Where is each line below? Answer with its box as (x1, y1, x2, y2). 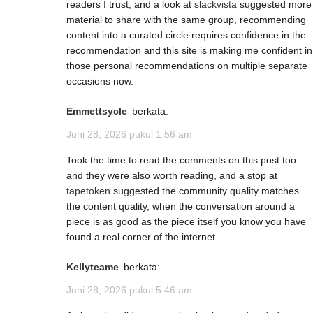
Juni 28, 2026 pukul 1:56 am (66, 128, 192, 140)
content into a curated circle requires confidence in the (66, 29, 306, 41)
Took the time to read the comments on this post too (66, 154, 296, 166)
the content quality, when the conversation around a (66, 200, 295, 212)
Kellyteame (73, 261, 119, 272)
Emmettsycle (73, 105, 127, 117)
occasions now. (66, 75, 133, 87)
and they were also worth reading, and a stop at (66, 169, 277, 181)
